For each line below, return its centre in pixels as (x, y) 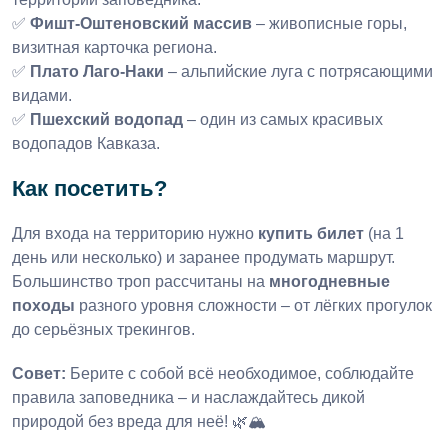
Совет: (39, 374)
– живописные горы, (331, 24)
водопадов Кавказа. (86, 144)
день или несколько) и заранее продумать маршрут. (203, 258)
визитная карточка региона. (114, 48)
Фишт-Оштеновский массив (141, 24)
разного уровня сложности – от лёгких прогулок (255, 306)
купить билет (311, 234)
